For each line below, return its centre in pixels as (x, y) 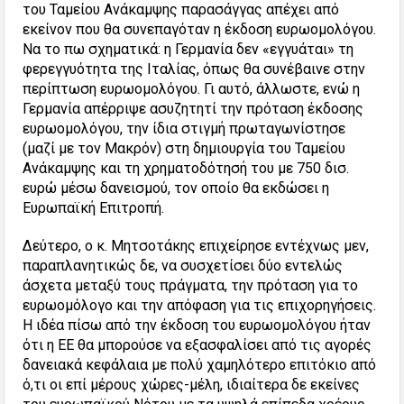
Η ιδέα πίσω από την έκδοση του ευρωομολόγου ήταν (197, 326)
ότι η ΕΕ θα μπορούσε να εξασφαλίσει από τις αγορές (197, 345)
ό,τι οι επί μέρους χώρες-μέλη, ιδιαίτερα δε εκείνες (192, 385)
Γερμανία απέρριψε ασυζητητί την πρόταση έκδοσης (193, 109)
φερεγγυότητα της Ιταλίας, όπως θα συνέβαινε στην (194, 69)
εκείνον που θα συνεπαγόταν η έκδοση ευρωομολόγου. (200, 30)
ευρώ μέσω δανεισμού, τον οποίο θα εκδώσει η (176, 188)
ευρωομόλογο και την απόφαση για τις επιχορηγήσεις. (200, 306)
